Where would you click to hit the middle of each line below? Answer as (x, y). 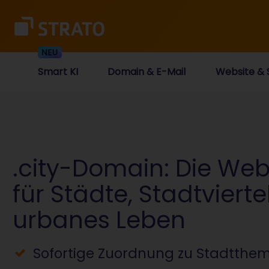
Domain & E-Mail (147, 71)
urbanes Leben (99, 220)
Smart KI (58, 71)
